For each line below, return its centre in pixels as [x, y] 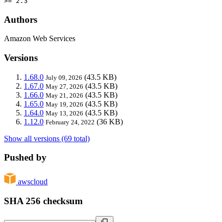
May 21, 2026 [64, 95]
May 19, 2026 [64, 104]
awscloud [33, 182]
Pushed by [25, 158]
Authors [21, 19]
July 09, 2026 [64, 77]
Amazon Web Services [40, 39]
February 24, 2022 [70, 122]
